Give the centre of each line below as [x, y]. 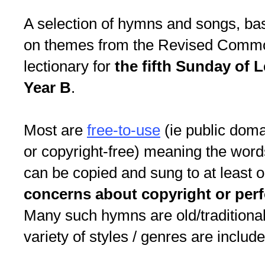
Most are [55, 130]
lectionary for [69, 67]
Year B [47, 88]
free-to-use [124, 130]
